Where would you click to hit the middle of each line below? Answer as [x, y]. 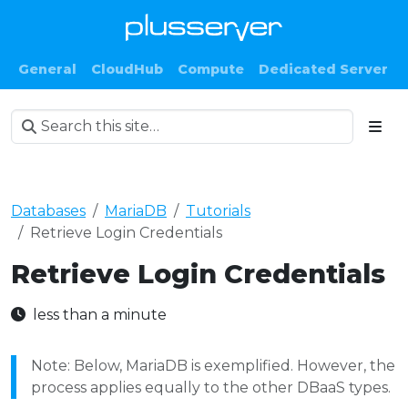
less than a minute [100, 314]
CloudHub [127, 69]
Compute [211, 69]
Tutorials [218, 210]
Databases [48, 210]
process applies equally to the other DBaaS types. [211, 387]
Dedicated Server [323, 69]
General [47, 69]
